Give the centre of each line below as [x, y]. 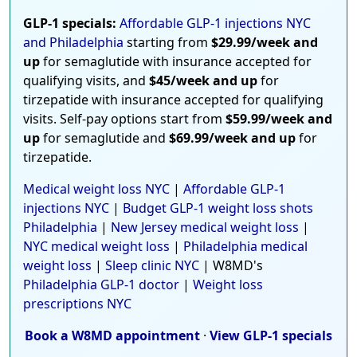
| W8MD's [231, 266]
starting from [167, 43]
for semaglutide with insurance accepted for [176, 62]
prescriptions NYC [77, 304]
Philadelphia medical [245, 247]
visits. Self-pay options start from [124, 119]
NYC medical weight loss [96, 247]
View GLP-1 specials [271, 336]
